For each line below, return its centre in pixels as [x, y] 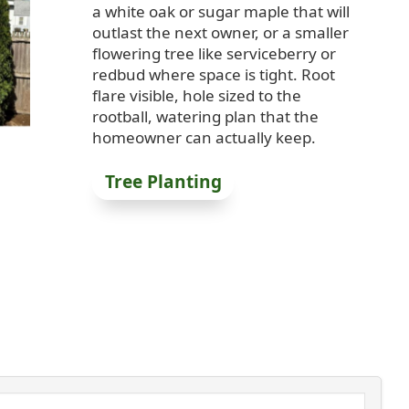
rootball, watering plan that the [205, 116]
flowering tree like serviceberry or [214, 53]
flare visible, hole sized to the [196, 95]
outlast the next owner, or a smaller [220, 32]
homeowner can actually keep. [204, 137]
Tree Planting [163, 182]
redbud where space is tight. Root [213, 74]
